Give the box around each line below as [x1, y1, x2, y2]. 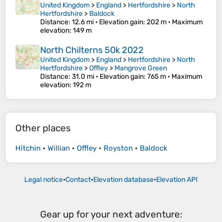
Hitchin [15, 144, 41, 153]
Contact [65, 175, 91, 184]
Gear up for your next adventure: [40, 209, 182, 221]
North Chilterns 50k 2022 [40, 45, 144, 56]
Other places [15, 122, 71, 134]
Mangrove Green [114, 64, 167, 73]
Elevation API [156, 175, 198, 184]
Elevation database [93, 175, 154, 184]
